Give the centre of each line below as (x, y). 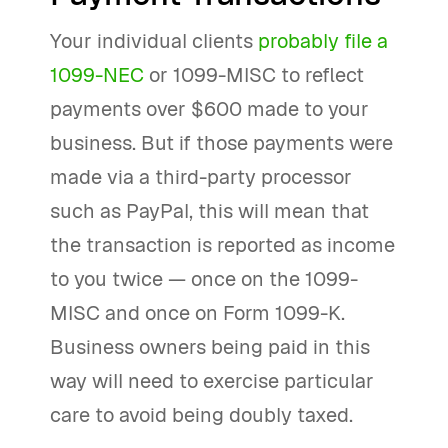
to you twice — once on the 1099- (204, 279)
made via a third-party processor (201, 177)
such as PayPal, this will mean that (209, 211)
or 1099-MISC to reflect (256, 75)
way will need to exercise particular (212, 381)
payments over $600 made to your (209, 109)
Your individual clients (154, 41)
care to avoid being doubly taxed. (201, 415)
